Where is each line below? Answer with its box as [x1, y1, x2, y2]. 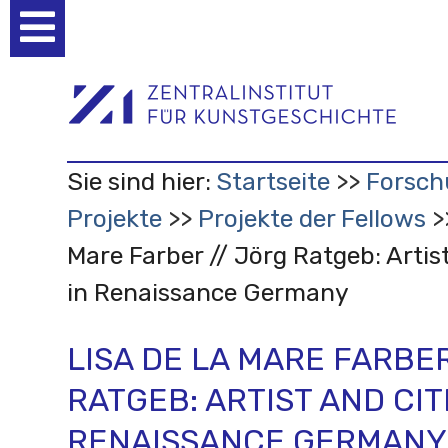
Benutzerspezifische [64, 21, 235, 43]
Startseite [215, 166, 330, 196]
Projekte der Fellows [197, 203, 426, 233]
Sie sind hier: [66, 166, 211, 196]
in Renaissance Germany [66, 277, 349, 307]
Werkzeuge [64, 46, 155, 68]
